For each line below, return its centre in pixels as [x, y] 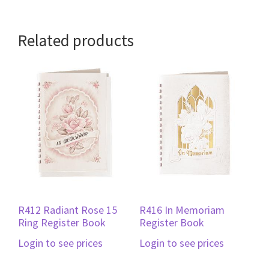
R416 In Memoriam [182, 210]
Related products [76, 40]
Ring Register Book [62, 222]
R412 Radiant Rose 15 [68, 210]
